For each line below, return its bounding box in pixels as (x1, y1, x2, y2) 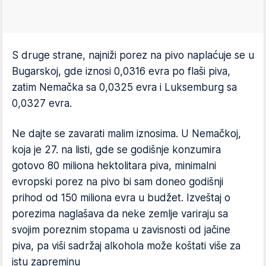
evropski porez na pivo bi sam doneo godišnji (12, 175, 223, 188)
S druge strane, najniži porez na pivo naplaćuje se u (12, 49, 254, 61)
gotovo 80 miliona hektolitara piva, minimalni (12, 159, 216, 172)
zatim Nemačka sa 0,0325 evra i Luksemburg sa (12, 81, 237, 93)
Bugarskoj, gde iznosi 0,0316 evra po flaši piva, (12, 65, 230, 77)
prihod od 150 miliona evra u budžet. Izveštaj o (12, 191, 230, 204)
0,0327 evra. (12, 97, 72, 109)
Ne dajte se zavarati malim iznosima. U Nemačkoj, (12, 127, 241, 140)
